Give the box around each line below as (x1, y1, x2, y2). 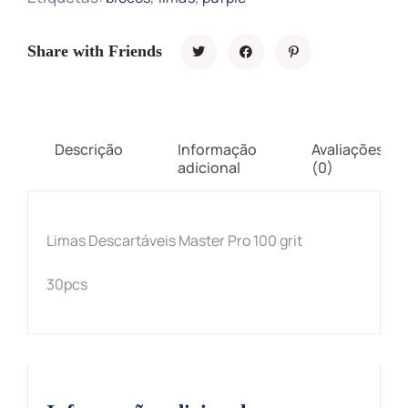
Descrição (55, 138, 123, 159)
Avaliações (311, 138, 383, 159)
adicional (178, 157, 240, 178)
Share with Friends (27, 42, 162, 61)
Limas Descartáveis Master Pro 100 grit (46, 229, 302, 250)
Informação (178, 138, 257, 159)
